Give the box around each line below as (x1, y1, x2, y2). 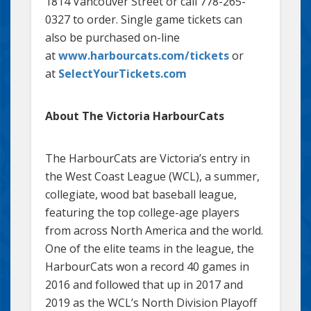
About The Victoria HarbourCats (45, 108, 224, 124)
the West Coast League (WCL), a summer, (45, 168, 260, 184)
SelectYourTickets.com (58, 65, 187, 81)
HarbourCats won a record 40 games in (45, 258, 249, 274)
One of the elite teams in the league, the (45, 240, 254, 256)
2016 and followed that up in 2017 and (45, 276, 243, 292)
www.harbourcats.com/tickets (58, 47, 229, 63)
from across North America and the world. (45, 222, 263, 238)
